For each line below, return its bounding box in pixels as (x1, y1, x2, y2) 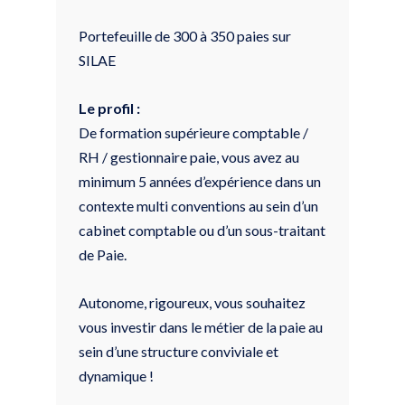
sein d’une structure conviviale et (79, 342, 278, 360)
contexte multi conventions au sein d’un (79, 196, 318, 214)
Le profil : (79, 99, 140, 117)
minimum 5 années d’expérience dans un (79, 172, 321, 190)
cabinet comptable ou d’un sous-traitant (79, 221, 325, 239)
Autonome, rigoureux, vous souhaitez (79, 293, 306, 311)
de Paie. (79, 245, 127, 263)
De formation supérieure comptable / (79, 123, 308, 141)
